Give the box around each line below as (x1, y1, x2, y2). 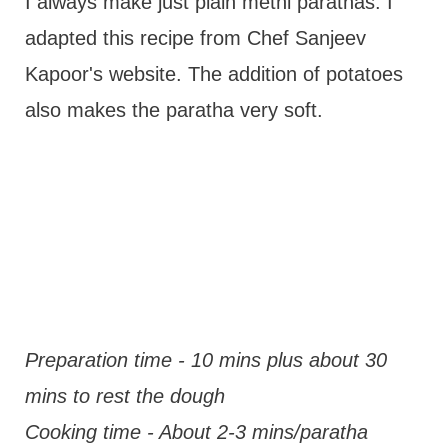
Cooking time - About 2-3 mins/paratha (24, 421, 368, 443)
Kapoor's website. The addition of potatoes (24, 63, 403, 85)
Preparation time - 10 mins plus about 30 (24, 349, 387, 371)
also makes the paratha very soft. (24, 99, 323, 121)
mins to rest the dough (24, 385, 225, 407)
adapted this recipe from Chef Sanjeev (24, 27, 366, 49)
